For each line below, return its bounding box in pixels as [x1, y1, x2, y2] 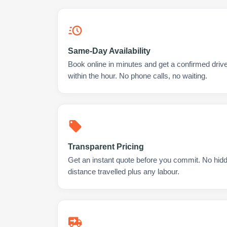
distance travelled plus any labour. [68, 168, 179, 176]
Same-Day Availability [68, 47, 150, 55]
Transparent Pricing [68, 142, 144, 151]
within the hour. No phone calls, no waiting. [68, 72, 207, 80]
